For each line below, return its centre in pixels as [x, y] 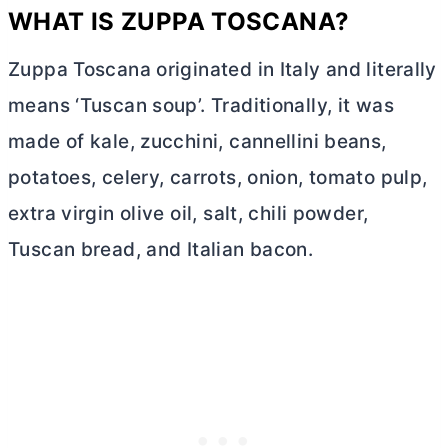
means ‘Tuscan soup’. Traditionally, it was [201, 106]
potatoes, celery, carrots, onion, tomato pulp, [218, 178]
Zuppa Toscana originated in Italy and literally [222, 70]
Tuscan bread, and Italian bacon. [161, 250]
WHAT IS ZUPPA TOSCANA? [179, 22]
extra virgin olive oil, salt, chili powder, [188, 214]
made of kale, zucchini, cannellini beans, [197, 142]
